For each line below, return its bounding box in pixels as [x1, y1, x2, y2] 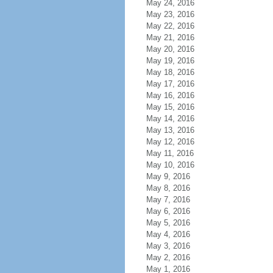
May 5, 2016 [146, 218, 190, 227]
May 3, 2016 [146, 241, 190, 250]
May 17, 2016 [146, 79, 194, 88]
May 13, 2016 [146, 126, 194, 135]
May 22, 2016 [146, 21, 194, 30]
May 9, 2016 [146, 172, 190, 181]
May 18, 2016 [146, 68, 194, 77]
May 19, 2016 [146, 56, 194, 65]
